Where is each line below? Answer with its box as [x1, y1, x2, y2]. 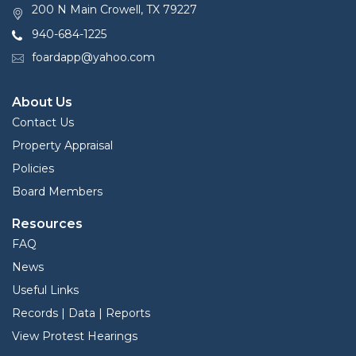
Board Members [12, 184, 103, 199]
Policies [12, 161, 54, 176]
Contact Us [12, 115, 74, 130]
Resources [12, 216, 83, 232]
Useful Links [12, 283, 79, 298]
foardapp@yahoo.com [32, 50, 155, 65]
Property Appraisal [12, 138, 113, 153]
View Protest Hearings [12, 329, 137, 344]
